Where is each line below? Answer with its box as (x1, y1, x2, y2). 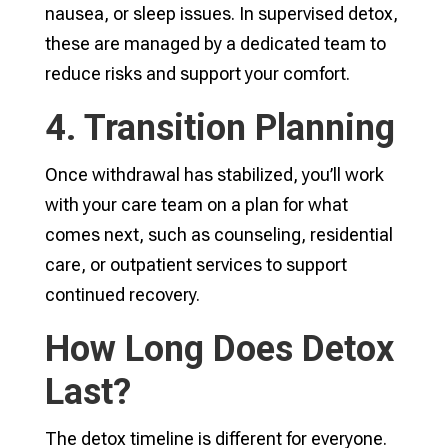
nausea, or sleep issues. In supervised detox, (44, 3, 398, 24)
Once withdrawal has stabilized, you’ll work (44, 164, 384, 185)
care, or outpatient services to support (44, 254, 347, 275)
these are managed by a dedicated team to (44, 33, 386, 54)
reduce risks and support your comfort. (44, 63, 350, 84)
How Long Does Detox (44, 328, 394, 370)
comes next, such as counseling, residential (44, 224, 393, 245)
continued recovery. (44, 284, 200, 305)
